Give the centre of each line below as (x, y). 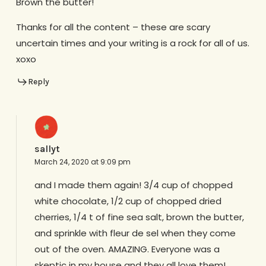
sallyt (47, 148)
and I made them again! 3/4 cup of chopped (133, 185)
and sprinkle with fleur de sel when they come (135, 233)
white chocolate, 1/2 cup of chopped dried (128, 201)
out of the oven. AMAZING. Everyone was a (127, 249)
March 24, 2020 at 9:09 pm (82, 161)
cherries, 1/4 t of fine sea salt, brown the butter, (139, 217)
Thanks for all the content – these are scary (113, 27)
